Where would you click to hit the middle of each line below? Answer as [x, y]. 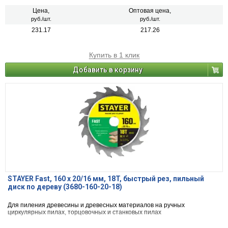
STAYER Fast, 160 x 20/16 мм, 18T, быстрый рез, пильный [106, 179]
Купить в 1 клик [114, 55]
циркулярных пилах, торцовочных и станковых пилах [84, 212]
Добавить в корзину [108, 70]
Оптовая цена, [150, 11]
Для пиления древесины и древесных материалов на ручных [96, 205]
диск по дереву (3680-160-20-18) [65, 187]
